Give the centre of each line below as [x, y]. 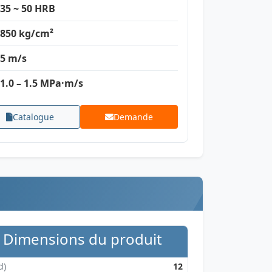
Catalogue [34, 117]
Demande [133, 117]
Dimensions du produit [83, 239]
